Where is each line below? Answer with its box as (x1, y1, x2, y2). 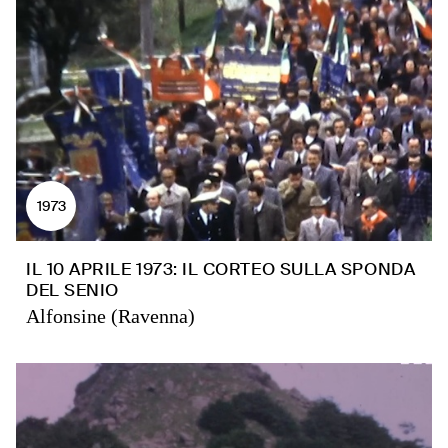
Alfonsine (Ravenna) (26, 305, 195, 327)
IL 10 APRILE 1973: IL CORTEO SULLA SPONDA (26, 258, 416, 280)
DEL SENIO (26, 279, 119, 301)
